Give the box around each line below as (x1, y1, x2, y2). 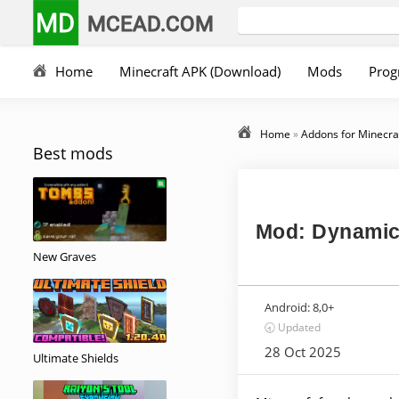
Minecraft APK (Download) (119, 62, 281, 80)
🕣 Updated (265, 320, 321, 335)
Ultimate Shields (33, 350, 118, 366)
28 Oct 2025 (265, 343, 341, 361)
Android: (265, 299, 310, 315)
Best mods (33, 142, 113, 164)
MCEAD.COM (87, 10, 215, 37)
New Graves (33, 248, 96, 265)
